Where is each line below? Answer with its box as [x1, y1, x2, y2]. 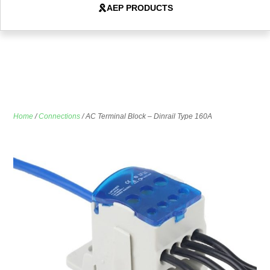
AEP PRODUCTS [106, 2, 173, 13]
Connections [39, 111, 81, 121]
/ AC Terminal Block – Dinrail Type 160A [80, 111, 213, 121]
